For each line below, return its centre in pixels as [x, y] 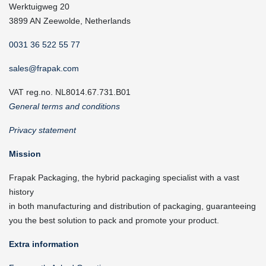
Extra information [44, 244]
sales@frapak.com [44, 68]
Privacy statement [42, 130]
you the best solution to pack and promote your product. [114, 220]
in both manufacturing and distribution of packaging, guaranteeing [132, 206]
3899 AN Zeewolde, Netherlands [70, 21]
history [21, 192]
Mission [25, 154]
